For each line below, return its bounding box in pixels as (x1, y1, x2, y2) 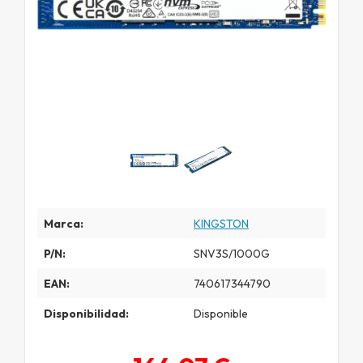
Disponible (194, 305, 248, 321)
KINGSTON (194, 216, 249, 231)
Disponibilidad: (44, 305, 129, 321)
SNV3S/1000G (194, 246, 270, 261)
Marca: (44, 216, 83, 231)
